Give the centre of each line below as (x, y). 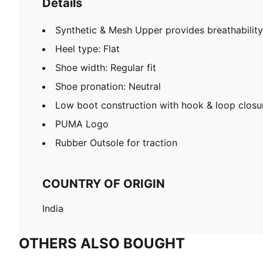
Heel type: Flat (87, 48)
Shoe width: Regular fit (106, 67)
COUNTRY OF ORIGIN (104, 183)
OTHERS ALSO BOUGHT (102, 243)
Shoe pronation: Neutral (108, 86)
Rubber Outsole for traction (116, 142)
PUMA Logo (82, 124)
